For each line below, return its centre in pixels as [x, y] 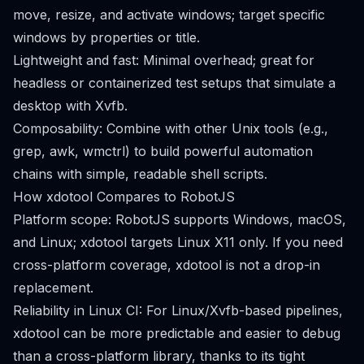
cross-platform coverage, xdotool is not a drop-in [167, 265]
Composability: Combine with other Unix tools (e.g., [171, 128]
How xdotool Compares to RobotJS [124, 197]
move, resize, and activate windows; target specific [169, 15]
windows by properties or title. [106, 37]
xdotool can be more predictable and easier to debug [177, 333]
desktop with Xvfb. [70, 106]
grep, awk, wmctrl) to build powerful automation [163, 151]
